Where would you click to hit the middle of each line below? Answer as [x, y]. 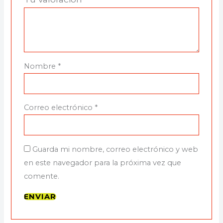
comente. [41, 176]
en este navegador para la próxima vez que [102, 163]
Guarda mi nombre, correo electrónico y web [115, 149]
